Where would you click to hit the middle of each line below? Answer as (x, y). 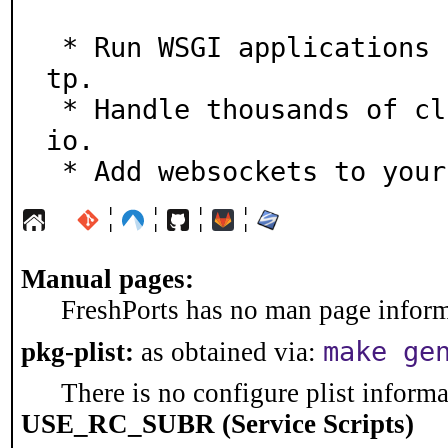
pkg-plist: (77, 352)
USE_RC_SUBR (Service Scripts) (217, 424)
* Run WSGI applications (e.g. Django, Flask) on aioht (54, 47)
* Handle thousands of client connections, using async (54, 109)
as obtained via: (228, 352)
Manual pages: (107, 279)
